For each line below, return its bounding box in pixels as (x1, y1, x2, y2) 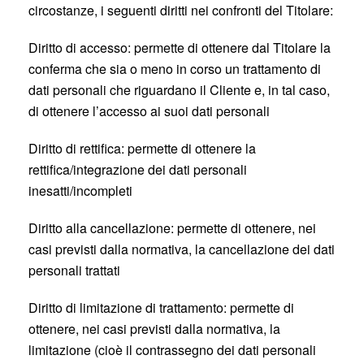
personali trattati (28, 261, 120, 279)
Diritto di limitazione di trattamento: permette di (28, 298, 294, 317)
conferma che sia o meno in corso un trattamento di (28, 59, 321, 78)
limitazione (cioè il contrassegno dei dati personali (28, 340, 316, 359)
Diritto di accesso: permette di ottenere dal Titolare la (28, 38, 331, 57)
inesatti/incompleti (28, 181, 132, 200)
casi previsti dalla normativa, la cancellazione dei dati (28, 240, 335, 258)
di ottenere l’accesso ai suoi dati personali (28, 102, 270, 120)
